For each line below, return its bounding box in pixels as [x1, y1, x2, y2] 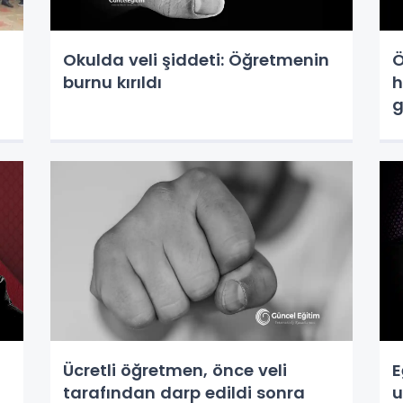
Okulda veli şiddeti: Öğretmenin [62, 49, 329, 71]
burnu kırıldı [62, 71, 162, 94]
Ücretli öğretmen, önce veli [62, 359, 287, 381]
